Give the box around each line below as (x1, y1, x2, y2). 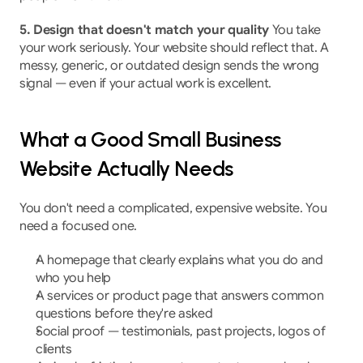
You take (268, 22, 322, 38)
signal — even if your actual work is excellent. (19, 75, 271, 92)
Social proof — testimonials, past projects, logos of (36, 323, 326, 340)
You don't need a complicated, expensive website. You (19, 200, 327, 216)
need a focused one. (19, 218, 137, 234)
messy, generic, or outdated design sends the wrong (19, 58, 319, 74)
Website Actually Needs (19, 156, 233, 181)
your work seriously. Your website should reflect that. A (19, 40, 330, 56)
